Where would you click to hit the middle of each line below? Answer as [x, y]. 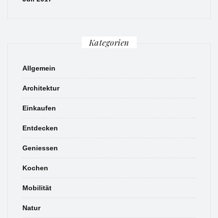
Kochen [35, 168]
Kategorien [109, 43]
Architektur [41, 88]
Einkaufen [39, 108]
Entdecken [40, 128]
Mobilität [37, 188]
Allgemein [39, 68]
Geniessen [40, 148]
